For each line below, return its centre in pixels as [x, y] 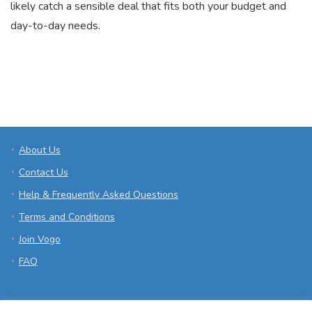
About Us [40, 150]
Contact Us [44, 172]
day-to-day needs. [55, 25]
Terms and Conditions [67, 217]
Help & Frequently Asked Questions [99, 194]
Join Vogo [40, 239]
